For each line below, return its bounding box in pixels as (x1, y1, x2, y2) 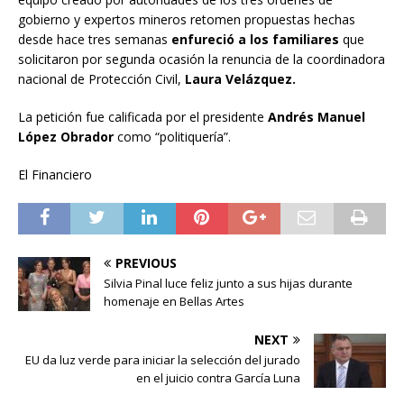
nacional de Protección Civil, (18, 69, 181, 87)
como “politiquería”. (114, 127, 231, 145)
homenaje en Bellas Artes (104, 292, 244, 309)
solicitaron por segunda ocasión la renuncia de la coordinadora (18, 50, 385, 68)
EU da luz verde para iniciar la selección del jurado (25, 351, 300, 368)
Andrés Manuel (268, 107, 365, 125)
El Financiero (18, 165, 92, 183)
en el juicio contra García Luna (136, 369, 300, 386)
